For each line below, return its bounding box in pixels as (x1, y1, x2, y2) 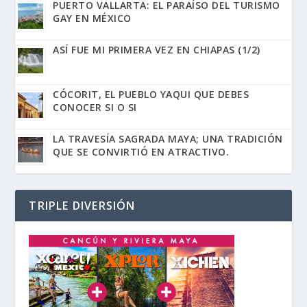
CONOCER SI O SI (53, 101, 137, 114)
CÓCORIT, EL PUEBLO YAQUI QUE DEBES (53, 88, 249, 101)
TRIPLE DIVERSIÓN (29, 198, 136, 214)
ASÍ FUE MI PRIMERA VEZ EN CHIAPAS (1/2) (53, 43, 260, 57)
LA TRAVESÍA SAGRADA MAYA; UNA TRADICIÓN (53, 132, 283, 146)
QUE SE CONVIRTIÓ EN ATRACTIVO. (53, 145, 230, 159)
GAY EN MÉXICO (53, 12, 132, 25)
